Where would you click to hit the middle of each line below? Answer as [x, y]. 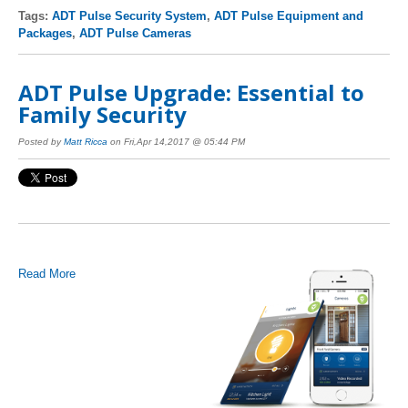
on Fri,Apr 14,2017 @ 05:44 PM [176, 142]
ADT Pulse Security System [129, 15]
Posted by [41, 142]
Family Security [102, 114]
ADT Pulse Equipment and [289, 15]
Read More [47, 273]
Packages [45, 33]
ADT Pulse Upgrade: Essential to [191, 92]
